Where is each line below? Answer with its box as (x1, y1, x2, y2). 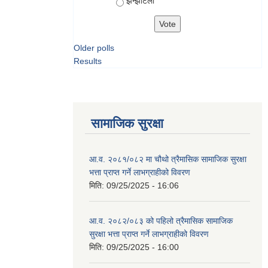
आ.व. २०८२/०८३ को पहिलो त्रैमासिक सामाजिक (89, 216, 233, 226)
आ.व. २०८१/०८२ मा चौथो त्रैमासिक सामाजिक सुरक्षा (89, 154, 246, 164)
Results (74, 56, 102, 66)
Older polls (74, 43, 114, 53)
